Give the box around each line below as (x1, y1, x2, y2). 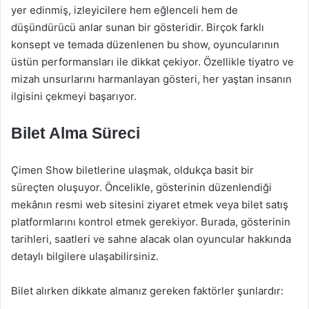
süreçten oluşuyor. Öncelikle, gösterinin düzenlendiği (11, 181, 272, 194)
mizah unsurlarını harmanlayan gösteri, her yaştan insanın (11, 72, 292, 86)
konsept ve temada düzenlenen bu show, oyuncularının (11, 38, 279, 51)
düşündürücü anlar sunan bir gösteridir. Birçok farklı (11, 21, 264, 34)
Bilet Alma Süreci (11, 124, 140, 142)
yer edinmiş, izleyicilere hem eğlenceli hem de (11, 3, 238, 17)
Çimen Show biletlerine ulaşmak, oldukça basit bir (11, 163, 254, 177)
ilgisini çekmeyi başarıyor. (11, 90, 137, 103)
